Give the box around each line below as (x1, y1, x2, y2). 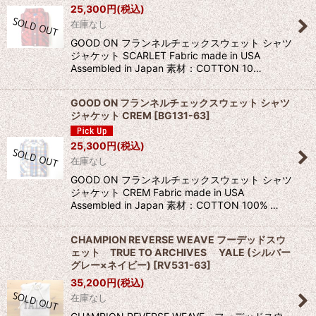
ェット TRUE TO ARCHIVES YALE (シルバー (71, 246, 291, 259)
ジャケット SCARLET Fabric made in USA (71, 49, 260, 61)
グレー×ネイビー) (71, 259, 151, 272)
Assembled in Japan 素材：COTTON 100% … (71, 199, 279, 212)
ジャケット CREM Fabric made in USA (71, 186, 244, 199)
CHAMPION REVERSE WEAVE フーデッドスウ (71, 233, 286, 246)
